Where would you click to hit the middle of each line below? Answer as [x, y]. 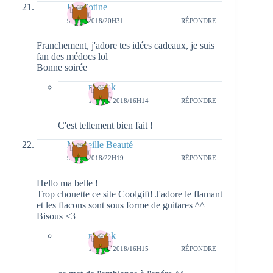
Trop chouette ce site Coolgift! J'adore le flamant [129, 194]
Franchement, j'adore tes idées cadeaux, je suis [126, 46]
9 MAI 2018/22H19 [95, 158]
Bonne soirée [62, 68]
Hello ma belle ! [67, 183]
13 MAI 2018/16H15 [119, 249]
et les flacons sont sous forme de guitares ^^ [121, 205]
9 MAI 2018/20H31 [95, 20]
